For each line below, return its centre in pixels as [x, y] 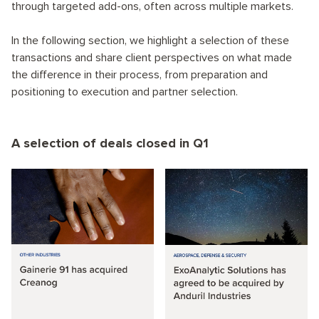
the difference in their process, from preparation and [140, 75]
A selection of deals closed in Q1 [110, 143]
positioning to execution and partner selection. [125, 92]
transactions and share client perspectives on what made [152, 58]
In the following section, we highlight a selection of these [150, 41]
